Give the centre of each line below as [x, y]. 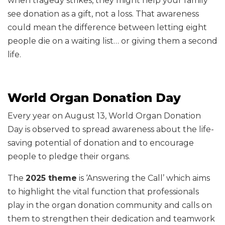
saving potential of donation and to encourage [101, 143]
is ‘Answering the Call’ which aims [143, 178]
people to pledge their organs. [69, 156]
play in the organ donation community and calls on [110, 205]
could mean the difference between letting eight [107, 27]
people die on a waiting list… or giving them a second [113, 41]
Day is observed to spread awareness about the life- [111, 129]
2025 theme [51, 178]
